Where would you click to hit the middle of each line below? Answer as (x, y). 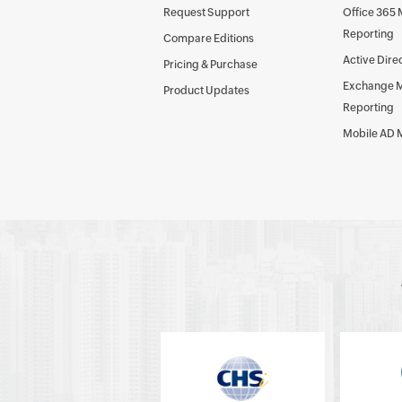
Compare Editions (209, 39)
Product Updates (206, 91)
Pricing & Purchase (210, 65)
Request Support (206, 13)
